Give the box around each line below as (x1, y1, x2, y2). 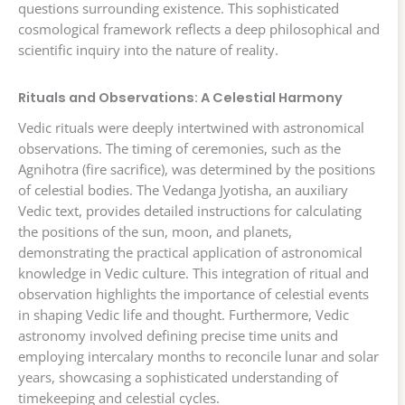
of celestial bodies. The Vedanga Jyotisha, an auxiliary (18, 180, 348, 199)
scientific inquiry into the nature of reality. (18, 40, 278, 59)
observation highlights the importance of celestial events (18, 284, 369, 303)
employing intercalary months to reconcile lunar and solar (18, 346, 379, 365)
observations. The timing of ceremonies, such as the (18, 138, 341, 157)
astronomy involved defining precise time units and (18, 325, 338, 344)
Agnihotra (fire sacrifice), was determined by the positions (18, 159, 375, 178)
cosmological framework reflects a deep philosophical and (18, 19, 380, 38)
